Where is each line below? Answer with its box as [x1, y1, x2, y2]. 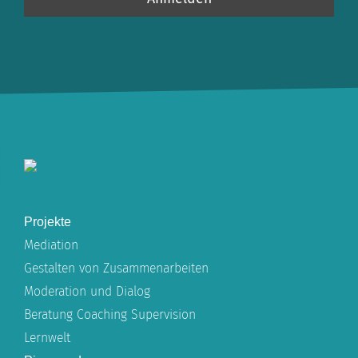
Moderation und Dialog [24, 283, 150, 299]
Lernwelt [24, 329, 70, 345]
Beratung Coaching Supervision [24, 306, 196, 322]
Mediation [24, 237, 78, 253]
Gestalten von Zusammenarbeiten [24, 260, 209, 276]
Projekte [24, 214, 71, 229]
